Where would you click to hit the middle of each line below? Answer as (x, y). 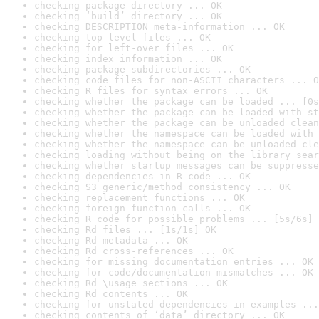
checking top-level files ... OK (122, 37)
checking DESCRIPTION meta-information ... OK (159, 27)
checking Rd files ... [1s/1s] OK (125, 230)
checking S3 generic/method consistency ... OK (162, 187)
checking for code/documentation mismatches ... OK (174, 272)
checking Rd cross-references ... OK (134, 251)
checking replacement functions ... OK (140, 198)
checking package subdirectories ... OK (142, 69)
